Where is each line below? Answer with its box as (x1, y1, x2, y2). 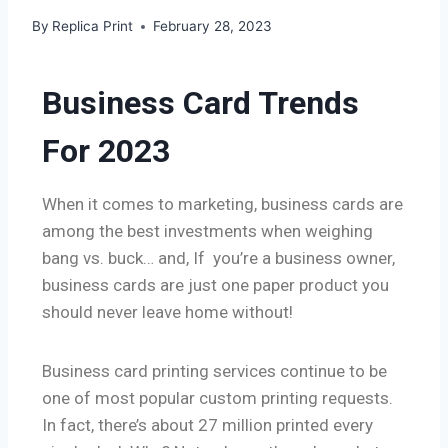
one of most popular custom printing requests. (42, 388, 393, 409)
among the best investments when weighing (42, 221, 373, 242)
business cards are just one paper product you (42, 275, 389, 296)
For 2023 (42, 132, 170, 171)
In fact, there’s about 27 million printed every (42, 415, 373, 436)
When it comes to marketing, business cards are (42, 194, 403, 215)
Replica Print (52, 18, 134, 35)
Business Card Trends (42, 84, 359, 123)
